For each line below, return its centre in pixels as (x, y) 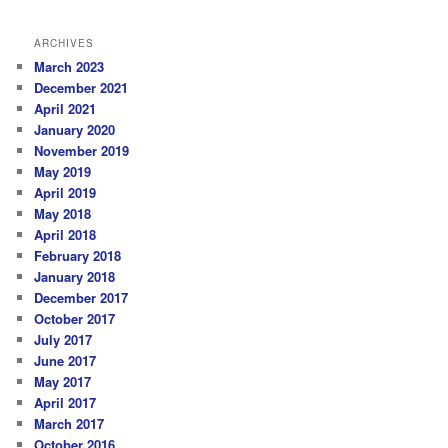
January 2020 (75, 130)
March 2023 (69, 67)
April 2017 (65, 403)
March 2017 (69, 424)
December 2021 (81, 88)
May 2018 (63, 214)
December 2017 (81, 298)
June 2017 (65, 361)
